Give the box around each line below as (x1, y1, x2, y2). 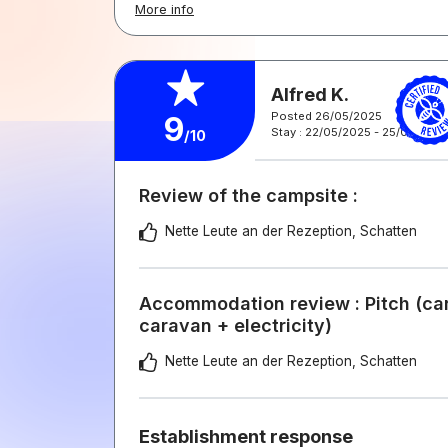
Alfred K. (271, 83, 349, 105)
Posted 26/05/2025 (271, 108, 382, 123)
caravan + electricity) (139, 315, 332, 336)
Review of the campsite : (139, 185, 358, 206)
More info (135, 2, 194, 17)
